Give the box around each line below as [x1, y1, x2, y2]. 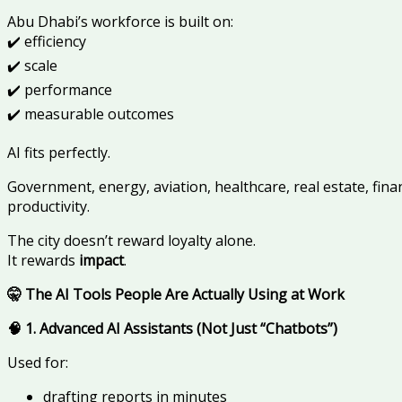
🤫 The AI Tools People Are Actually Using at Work [7, 284, 345, 305]
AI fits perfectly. [7, 143, 110, 163]
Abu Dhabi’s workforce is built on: [7, 12, 233, 32]
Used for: [7, 353, 68, 373]
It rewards [7, 250, 79, 271]
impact [79, 250, 124, 271]
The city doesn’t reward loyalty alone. [7, 231, 256, 251]
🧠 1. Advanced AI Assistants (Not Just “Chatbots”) [7, 319, 337, 339]
